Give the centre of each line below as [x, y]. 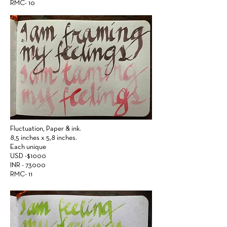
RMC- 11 [21, 175]
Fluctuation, [28, 129]
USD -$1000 [29, 156]
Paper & [58, 129]
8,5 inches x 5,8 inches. [44, 138]
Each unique [28, 147]
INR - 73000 [28, 165]
